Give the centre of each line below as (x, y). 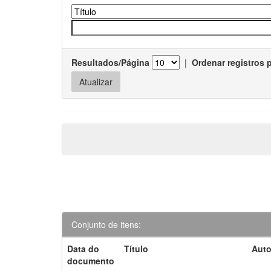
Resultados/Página (110, 62)
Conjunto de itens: (106, 224)
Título (136, 248)
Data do (83, 248)
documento (91, 260)
